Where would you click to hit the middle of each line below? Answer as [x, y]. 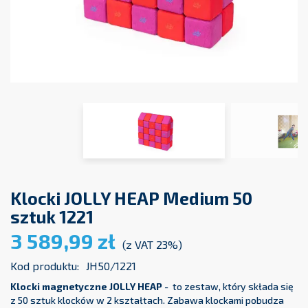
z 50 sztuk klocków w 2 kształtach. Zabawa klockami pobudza [147, 300]
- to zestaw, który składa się [228, 287]
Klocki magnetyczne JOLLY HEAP [86, 287]
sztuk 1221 [52, 217]
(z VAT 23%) [152, 245]
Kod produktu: [45, 266]
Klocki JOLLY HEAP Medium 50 [131, 198]
